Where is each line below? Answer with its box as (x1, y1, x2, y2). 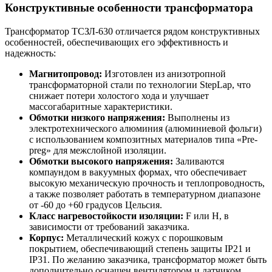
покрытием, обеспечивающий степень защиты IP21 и (29, 243, 251, 254)
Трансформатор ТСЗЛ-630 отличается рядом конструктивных (5, 25, 260, 36)
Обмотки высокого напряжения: (29, 155, 173, 166)
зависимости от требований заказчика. (29, 221, 189, 232)
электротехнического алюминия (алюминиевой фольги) (29, 123, 262, 134)
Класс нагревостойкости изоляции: (29, 210, 183, 221)
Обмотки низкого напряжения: (29, 112, 165, 123)
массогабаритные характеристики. (29, 101, 172, 112)
